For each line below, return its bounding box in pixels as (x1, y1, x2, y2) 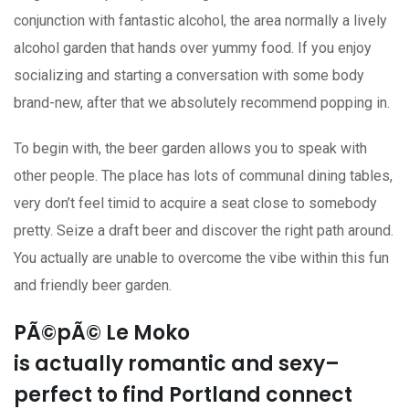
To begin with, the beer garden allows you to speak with (14, 139, 367, 157)
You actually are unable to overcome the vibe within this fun (14, 248, 389, 267)
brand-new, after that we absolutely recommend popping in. (14, 93, 390, 111)
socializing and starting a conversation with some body (14, 66, 364, 84)
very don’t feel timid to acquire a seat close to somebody (14, 194, 377, 212)
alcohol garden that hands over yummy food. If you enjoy (14, 38, 372, 57)
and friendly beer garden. (14, 276, 172, 294)
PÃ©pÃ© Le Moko (14, 318, 190, 347)
